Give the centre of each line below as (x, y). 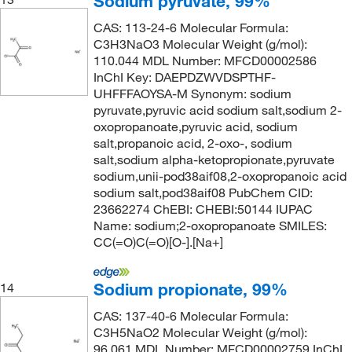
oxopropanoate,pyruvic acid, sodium (195, 126)
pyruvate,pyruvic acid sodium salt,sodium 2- (217, 110)
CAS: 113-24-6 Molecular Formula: (191, 27)
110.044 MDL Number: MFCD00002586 (205, 60)
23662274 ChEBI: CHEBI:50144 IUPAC (203, 209)
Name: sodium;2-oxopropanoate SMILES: (210, 225)
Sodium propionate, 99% (190, 289)
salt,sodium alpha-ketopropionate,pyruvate (214, 159)
